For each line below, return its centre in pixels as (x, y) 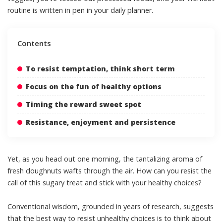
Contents (34, 43)
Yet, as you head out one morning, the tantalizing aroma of (105, 159)
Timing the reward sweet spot (83, 104)
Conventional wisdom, (45, 206)
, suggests (196, 206)
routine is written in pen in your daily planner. (80, 10)
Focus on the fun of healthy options (94, 86)
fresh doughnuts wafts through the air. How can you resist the (110, 170)
